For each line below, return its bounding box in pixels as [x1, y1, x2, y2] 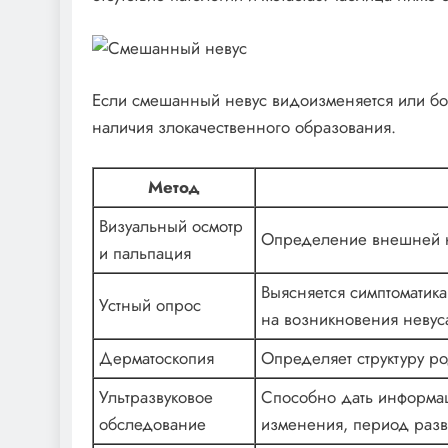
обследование [99, 411, 206, 436]
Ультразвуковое [99, 384, 213, 409]
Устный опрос [99, 292, 201, 317]
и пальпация [99, 240, 191, 265]
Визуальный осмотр [99, 213, 243, 238]
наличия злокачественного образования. [92, 115, 396, 139]
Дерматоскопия [99, 345, 214, 370]
